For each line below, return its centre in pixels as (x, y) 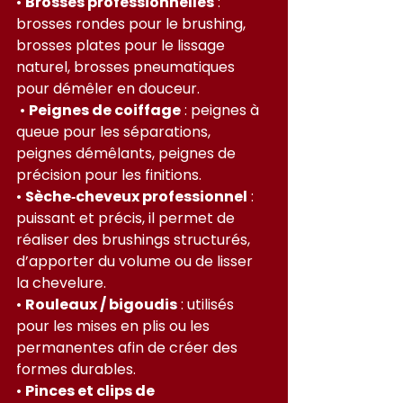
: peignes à (222, 110)
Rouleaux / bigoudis (101, 304)
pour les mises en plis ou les (115, 326)
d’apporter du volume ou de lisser (136, 261)
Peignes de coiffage (105, 110)
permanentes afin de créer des (129, 347)
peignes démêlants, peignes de (128, 153)
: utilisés (207, 304)
